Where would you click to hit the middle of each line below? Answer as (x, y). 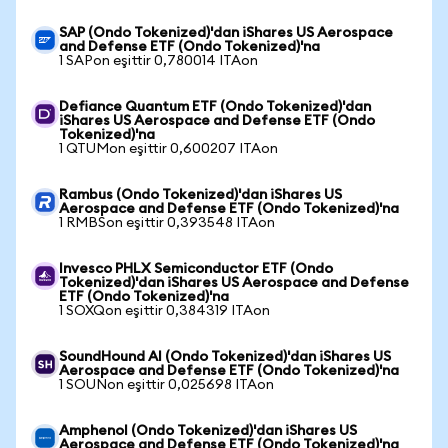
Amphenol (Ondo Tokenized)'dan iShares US (208, 431)
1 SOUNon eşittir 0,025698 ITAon (166, 385)
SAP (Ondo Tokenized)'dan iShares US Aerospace (226, 33)
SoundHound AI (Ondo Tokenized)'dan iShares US (225, 357)
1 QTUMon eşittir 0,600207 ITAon (168, 149)
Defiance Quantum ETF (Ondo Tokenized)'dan (215, 107)
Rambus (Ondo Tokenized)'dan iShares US (200, 195)
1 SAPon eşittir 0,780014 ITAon (158, 61)
